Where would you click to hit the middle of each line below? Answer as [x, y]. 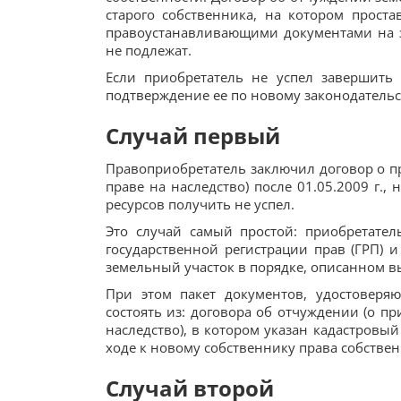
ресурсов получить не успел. [200, 204]
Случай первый [193, 136]
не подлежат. [149, 50]
